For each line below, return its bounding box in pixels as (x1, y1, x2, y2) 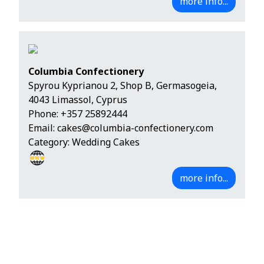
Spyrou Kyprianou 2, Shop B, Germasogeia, (28, 79, 217, 93)
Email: (28, 121, 57, 135)
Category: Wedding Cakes (28, 136, 140, 149)
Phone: (28, 107, 61, 121)
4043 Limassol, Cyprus (28, 93, 127, 107)
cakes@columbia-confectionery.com (57, 121, 213, 135)
